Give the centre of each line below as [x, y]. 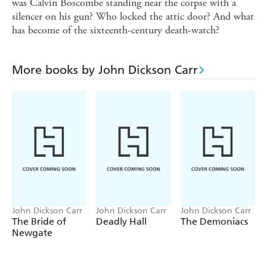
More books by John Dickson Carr [105, 70]
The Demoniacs [214, 222]
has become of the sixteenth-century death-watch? [116, 30]
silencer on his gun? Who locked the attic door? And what [133, 17]
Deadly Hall [122, 222]
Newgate [32, 233]
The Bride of [39, 222]
